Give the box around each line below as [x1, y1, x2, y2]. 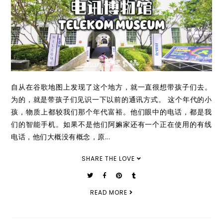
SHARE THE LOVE [82, 154, 137, 163]
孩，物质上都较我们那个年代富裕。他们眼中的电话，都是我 [11, 107, 212, 117]
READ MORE [90, 188, 129, 197]
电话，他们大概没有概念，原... [11, 131, 111, 142]
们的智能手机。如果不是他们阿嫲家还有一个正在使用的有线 [11, 119, 212, 129]
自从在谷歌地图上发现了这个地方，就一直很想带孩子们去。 [11, 82, 212, 92]
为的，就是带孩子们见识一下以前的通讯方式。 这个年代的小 [11, 94, 212, 105]
